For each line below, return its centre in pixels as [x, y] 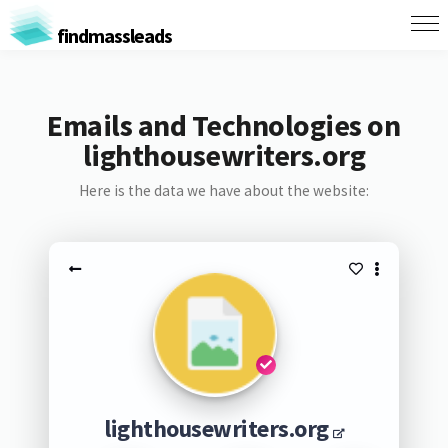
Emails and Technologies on [224, 125]
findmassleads [112, 35]
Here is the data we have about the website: [223, 190]
